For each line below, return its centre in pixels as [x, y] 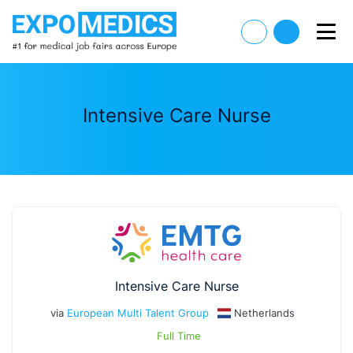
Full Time [179, 336]
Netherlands [264, 313]
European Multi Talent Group [138, 313]
